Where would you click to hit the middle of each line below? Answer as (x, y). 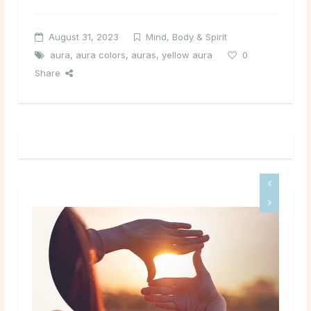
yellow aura (187, 54)
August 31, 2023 (84, 36)
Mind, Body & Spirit (186, 36)
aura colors (101, 54)
